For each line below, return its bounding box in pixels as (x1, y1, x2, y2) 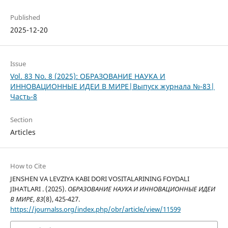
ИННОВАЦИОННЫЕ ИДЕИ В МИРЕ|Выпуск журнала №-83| (10, 81, 215, 92)
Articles (10, 127, 36, 137)
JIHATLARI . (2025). (10, 184, 68, 194)
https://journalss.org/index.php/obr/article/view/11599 (10, 205, 181, 214)
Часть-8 (10, 92, 37, 102)
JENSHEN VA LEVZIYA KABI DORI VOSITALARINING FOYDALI (10, 174, 189, 184)
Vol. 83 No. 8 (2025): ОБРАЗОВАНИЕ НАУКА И (10, 71, 165, 81)
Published (10, 13, 40, 22)
